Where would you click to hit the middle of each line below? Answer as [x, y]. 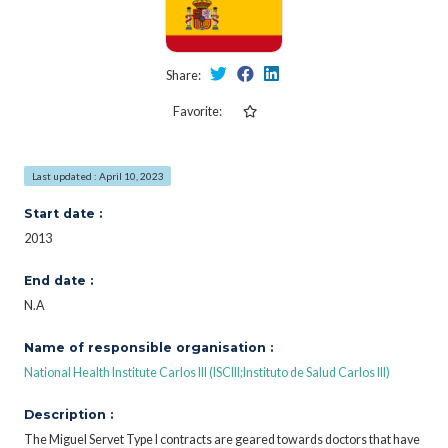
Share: [184, 75]
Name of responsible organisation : [148, 347]
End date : [58, 280]
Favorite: [197, 111]
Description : [68, 414]
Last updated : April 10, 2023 [97, 175]
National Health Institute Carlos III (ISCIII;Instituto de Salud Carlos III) [207, 372]
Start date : [63, 213]
